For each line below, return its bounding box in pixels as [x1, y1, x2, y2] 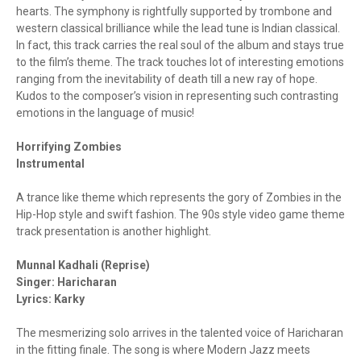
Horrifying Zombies [16, 140, 122, 154]
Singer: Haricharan [16, 276, 117, 289]
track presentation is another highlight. [16, 225, 211, 239]
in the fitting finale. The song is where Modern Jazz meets [16, 343, 310, 357]
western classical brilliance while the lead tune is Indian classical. [16, 22, 340, 35]
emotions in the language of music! [16, 106, 194, 120]
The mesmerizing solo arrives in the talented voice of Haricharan [16, 326, 343, 340]
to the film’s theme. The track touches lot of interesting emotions [16, 56, 344, 69]
